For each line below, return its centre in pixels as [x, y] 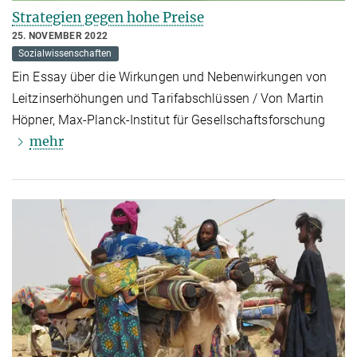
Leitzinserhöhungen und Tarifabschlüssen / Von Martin [168, 99]
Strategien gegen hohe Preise [108, 18]
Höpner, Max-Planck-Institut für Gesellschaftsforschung [169, 120]
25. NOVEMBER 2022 [60, 36]
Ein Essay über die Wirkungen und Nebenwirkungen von [170, 77]
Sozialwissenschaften [65, 54]
